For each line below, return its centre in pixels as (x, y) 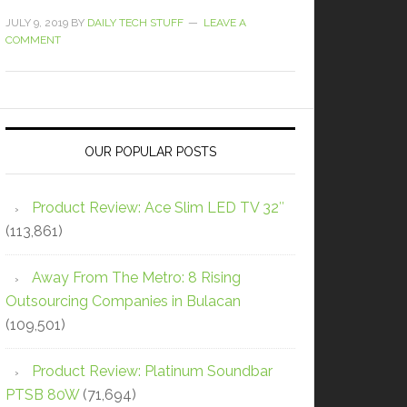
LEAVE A (225, 22)
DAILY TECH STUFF (135, 22)
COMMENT (33, 40)
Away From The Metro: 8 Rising (136, 277)
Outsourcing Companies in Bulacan (123, 301)
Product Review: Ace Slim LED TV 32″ (158, 207)
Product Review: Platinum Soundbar (152, 371)
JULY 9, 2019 (37, 22)
